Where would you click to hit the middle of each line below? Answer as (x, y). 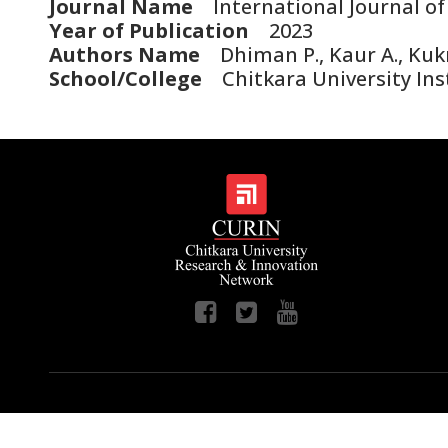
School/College (125, 78)
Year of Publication (148, 30)
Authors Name (124, 54)
